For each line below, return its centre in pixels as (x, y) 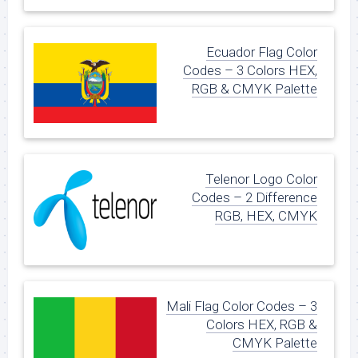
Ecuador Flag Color (262, 52)
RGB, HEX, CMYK (266, 216)
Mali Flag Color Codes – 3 (242, 306)
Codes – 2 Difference (255, 198)
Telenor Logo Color (261, 179)
